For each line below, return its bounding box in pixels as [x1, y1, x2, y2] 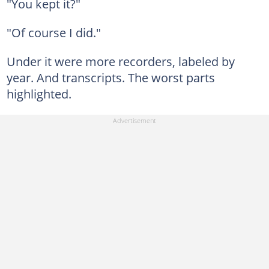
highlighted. [6, 85, 71, 102]
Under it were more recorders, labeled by [6, 53, 235, 70]
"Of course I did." [6, 24, 101, 41]
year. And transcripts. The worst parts [6, 69, 215, 86]
